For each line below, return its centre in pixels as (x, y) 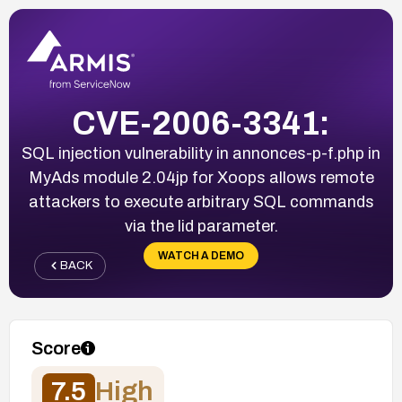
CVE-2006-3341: (201, 123)
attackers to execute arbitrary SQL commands (201, 201)
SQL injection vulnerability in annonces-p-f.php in (201, 153)
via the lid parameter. (201, 226)
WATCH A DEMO (201, 255)
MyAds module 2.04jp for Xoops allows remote (201, 177)
